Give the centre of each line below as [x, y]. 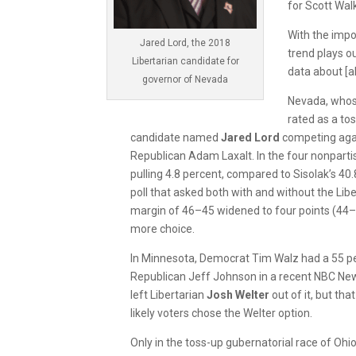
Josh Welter [238, 294]
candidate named [176, 137]
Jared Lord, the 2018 [186, 43]
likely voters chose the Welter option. [222, 313]
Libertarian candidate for [185, 62]
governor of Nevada [186, 80]
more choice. [163, 228]
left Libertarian [169, 294]
